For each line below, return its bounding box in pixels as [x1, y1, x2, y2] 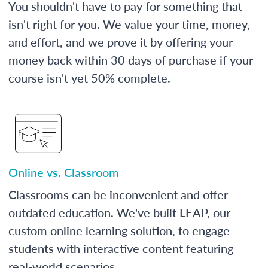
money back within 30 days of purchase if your [8, 51, 253, 68]
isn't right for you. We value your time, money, [8, 15, 250, 32]
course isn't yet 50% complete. [8, 69, 170, 86]
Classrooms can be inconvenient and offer [8, 185, 228, 203]
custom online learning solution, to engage [8, 221, 230, 239]
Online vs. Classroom [8, 163, 119, 181]
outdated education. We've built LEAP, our [8, 203, 230, 221]
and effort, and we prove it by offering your [8, 33, 233, 50]
